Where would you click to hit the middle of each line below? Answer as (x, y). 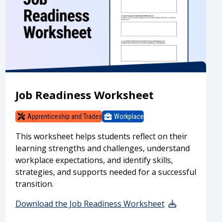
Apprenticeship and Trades (64, 116)
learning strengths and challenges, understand (102, 148)
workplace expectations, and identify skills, (94, 160)
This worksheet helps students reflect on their (101, 137)
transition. (34, 184)
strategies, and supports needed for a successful (106, 172)
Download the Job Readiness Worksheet (90, 204)
